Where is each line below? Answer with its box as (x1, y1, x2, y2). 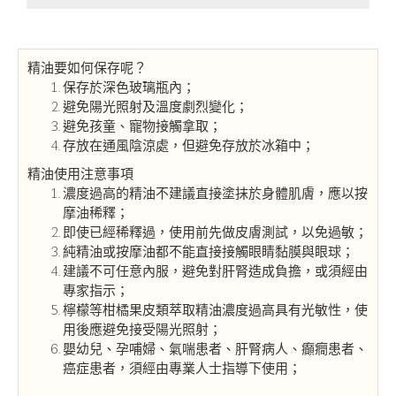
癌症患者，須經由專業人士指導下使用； (63, 359, 301, 377)
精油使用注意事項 (27, 164, 133, 182)
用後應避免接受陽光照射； (63, 320, 222, 338)
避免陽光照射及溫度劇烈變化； (63, 97, 248, 115)
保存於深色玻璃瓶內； (63, 78, 195, 95)
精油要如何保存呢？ (27, 58, 147, 76)
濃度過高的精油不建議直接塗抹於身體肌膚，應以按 (63, 184, 368, 202)
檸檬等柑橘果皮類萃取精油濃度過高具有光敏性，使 (63, 301, 368, 318)
